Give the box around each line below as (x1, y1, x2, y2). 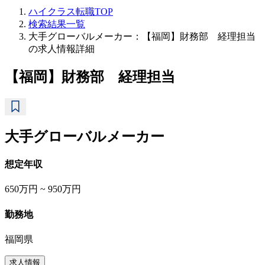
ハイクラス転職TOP (28, 7, 113, 17)
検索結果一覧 (28, 19, 85, 29)
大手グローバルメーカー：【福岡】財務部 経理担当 (28, 31, 256, 41)
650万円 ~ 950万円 (5, 184, 81, 195)
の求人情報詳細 (28, 44, 95, 54)
